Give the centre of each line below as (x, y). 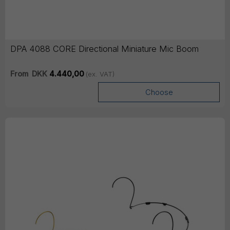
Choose (159, 93)
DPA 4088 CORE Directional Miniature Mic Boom (104, 49)
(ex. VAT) (100, 74)
